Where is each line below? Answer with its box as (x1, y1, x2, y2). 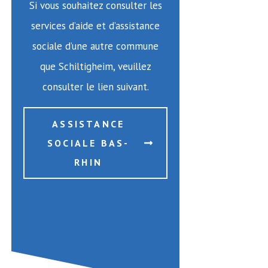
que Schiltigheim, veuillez (39, 59, 151, 73)
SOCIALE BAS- (47, 136, 130, 149)
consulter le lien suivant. (42, 80, 149, 93)
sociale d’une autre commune (32, 39, 159, 53)
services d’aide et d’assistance (31, 19, 160, 32)
